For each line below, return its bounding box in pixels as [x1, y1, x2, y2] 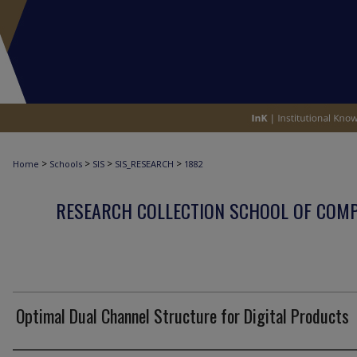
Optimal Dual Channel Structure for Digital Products [16, 303, 349, 328]
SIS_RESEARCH [115, 158, 174, 170]
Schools [49, 158, 82, 170]
